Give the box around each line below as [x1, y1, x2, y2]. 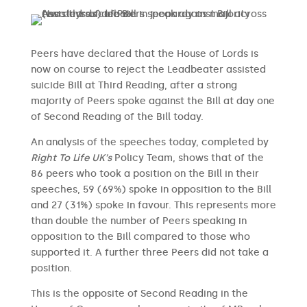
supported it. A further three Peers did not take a [30, 247, 269, 258]
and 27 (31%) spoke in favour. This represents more [30, 199, 276, 211]
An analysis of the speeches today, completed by [30, 136, 269, 148]
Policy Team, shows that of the [114, 152, 264, 164]
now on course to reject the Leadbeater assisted [30, 64, 266, 75]
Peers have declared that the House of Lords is [30, 48, 258, 60]
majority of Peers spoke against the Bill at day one [30, 95, 275, 107]
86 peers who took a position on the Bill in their [30, 168, 259, 180]
